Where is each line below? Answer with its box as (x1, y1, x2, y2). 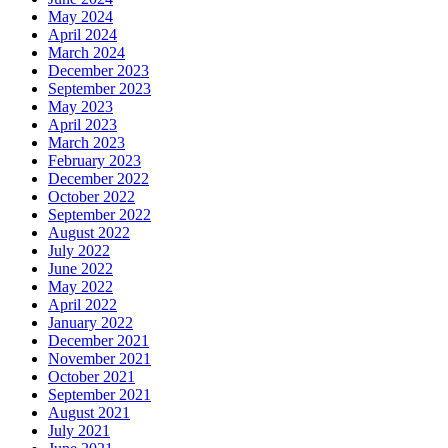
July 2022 (48, 242, 110, 260)
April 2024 (48, 26, 117, 44)
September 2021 (48, 386, 151, 404)
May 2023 (48, 98, 113, 116)
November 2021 (48, 350, 151, 368)
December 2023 (48, 62, 149, 80)
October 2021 (48, 368, 135, 386)
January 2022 (48, 314, 133, 332)
